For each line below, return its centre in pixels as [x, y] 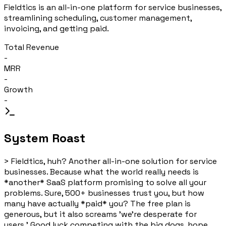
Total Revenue [32, 47]
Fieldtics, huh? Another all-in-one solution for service [114, 161]
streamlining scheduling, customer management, [98, 18]
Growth [18, 89]
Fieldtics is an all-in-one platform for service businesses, [113, 7]
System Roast [45, 138]
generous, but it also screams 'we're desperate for [100, 214]
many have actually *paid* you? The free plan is [97, 203]
